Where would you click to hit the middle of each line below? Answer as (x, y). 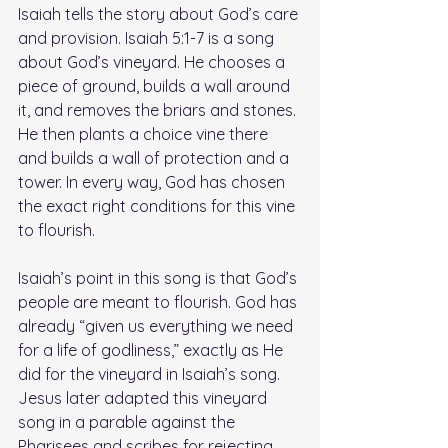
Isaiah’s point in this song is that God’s (159, 278)
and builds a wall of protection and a (155, 158)
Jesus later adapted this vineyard (144, 398)
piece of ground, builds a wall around (156, 86)
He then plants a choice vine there (145, 134)
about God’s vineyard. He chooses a (153, 62)
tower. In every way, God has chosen (153, 182)
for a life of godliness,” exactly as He (152, 350)
